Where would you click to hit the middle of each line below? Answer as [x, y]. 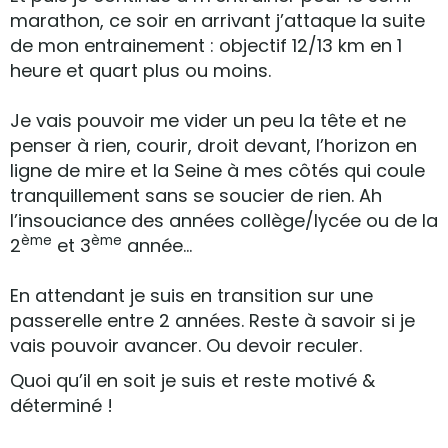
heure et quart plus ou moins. [140, 70]
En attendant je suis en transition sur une [191, 295]
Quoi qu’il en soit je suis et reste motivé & [192, 380]
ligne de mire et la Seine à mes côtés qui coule [217, 170]
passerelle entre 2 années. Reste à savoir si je [212, 320]
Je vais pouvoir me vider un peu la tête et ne [208, 120]
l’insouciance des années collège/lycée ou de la [224, 220]
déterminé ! [61, 405]
